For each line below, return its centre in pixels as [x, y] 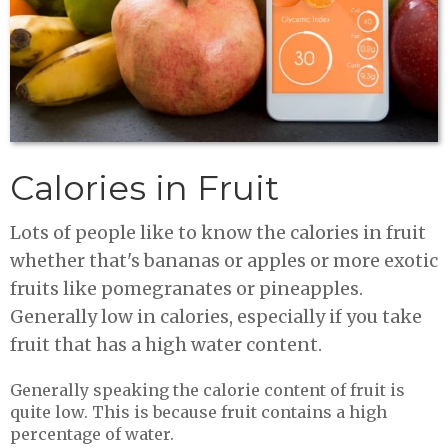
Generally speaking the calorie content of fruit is [207, 389]
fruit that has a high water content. [166, 344]
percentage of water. [92, 433]
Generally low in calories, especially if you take [216, 316]
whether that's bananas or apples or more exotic [224, 260]
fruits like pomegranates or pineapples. [186, 288]
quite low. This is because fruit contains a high [198, 411]
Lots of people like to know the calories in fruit [218, 232]
